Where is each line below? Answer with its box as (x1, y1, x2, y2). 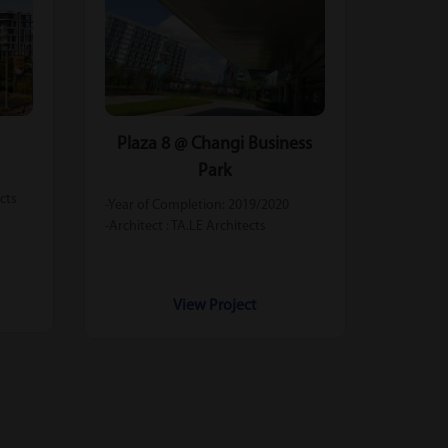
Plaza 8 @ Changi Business (117, 134, 313, 154)
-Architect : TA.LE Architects (104, 218, 266, 234)
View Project (173, 297, 257, 314)
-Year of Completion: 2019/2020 (104, 197, 289, 213)
